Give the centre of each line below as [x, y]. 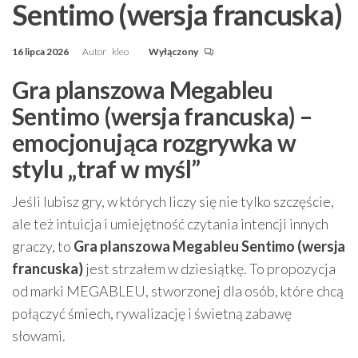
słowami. [39, 335]
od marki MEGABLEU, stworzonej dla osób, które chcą [178, 290]
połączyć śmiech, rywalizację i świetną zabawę [152, 313]
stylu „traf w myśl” [106, 168]
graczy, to [43, 246]
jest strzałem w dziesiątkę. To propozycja [209, 268]
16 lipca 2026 [41, 51]
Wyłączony [174, 51]
